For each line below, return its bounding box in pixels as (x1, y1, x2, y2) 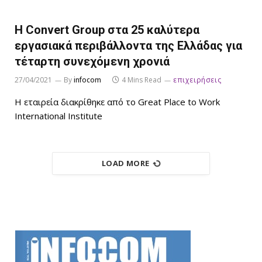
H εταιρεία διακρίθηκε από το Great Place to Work (15, 96, 220, 108)
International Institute (15, 110, 102, 122)
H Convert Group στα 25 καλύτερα (15, 23, 199, 37)
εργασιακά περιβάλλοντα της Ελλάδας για (15, 39, 242, 53)
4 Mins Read (122, 75, 161, 85)
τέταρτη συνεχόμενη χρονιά (15, 54, 170, 69)
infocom (74, 75, 101, 85)
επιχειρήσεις (173, 75, 222, 85)
